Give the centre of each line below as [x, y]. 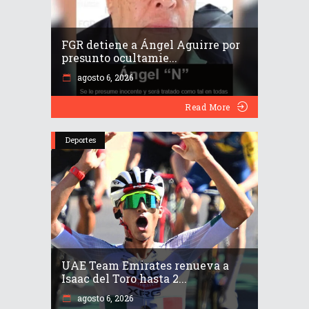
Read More [208, 107]
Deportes [81, 140]
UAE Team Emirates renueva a [145, 266]
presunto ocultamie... [119, 58]
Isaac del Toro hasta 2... [124, 279]
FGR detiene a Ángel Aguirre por [151, 45]
